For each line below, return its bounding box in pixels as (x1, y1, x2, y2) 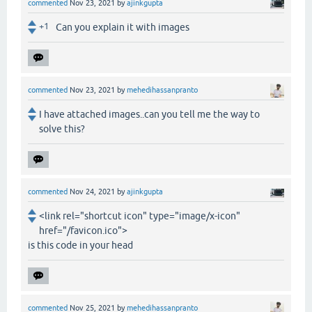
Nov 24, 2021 (70, 187, 115, 196)
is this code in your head (28, 240, 133, 251)
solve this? (39, 123, 85, 135)
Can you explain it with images (56, 22, 189, 33)
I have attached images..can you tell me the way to (39, 109, 260, 120)
